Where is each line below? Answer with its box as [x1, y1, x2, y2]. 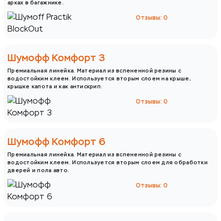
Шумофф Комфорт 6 [7, 135, 106, 148]
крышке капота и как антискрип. [7, 82, 103, 90]
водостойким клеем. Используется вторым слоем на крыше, [7, 74, 191, 82]
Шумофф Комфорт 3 [7, 51, 105, 64]
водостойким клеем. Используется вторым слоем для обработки [7, 158, 208, 166]
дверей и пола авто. [7, 166, 70, 174]
